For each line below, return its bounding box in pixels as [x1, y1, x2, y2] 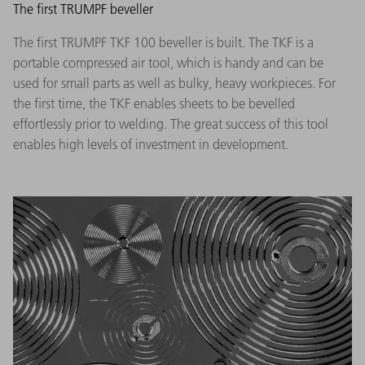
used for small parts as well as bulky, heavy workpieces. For [13, 74, 336, 91]
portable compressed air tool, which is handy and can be [13, 54, 323, 71]
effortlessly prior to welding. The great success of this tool [13, 115, 328, 132]
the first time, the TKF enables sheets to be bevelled [13, 95, 295, 112]
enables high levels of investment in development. [13, 135, 288, 152]
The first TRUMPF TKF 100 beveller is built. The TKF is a [13, 33, 314, 51]
